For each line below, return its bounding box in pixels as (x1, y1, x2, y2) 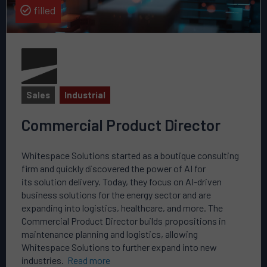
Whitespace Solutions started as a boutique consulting (21, 149, 239, 161)
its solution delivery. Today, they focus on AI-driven (21, 175, 222, 187)
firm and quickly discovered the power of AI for (21, 162, 206, 174)
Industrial (64, 89, 105, 101)
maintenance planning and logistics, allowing (21, 228, 198, 240)
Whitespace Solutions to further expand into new (21, 241, 217, 253)
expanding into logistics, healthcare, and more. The (21, 201, 223, 213)
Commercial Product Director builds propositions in (21, 215, 226, 226)
